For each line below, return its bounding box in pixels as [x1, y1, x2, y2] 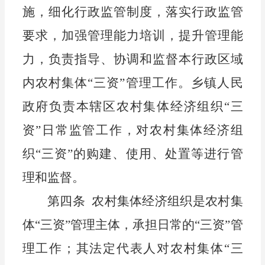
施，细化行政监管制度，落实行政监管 [22, 5, 243, 20]
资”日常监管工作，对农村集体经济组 [22, 123, 243, 138]
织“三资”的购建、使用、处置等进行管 [22, 147, 243, 161]
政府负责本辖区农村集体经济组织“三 [22, 99, 243, 114]
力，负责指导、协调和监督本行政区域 [22, 52, 243, 67]
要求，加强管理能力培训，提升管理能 [22, 28, 243, 43]
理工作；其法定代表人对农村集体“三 [22, 241, 243, 256]
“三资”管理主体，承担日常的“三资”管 [34, 218, 243, 232]
